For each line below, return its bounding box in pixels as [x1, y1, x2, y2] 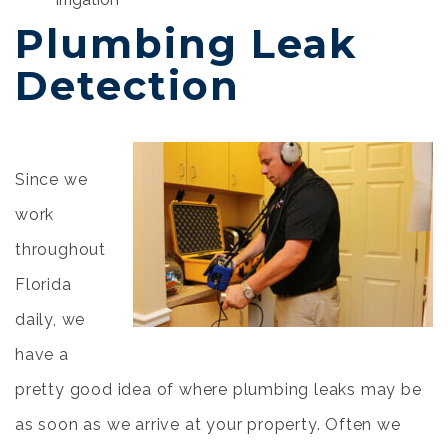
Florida [15, 275, 72, 294]
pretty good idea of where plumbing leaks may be [15, 380, 422, 399]
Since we [15, 170, 88, 189]
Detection [15, 61, 240, 110]
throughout [15, 240, 107, 259]
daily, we [15, 310, 86, 329]
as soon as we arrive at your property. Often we [15, 415, 401, 434]
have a [15, 345, 69, 364]
